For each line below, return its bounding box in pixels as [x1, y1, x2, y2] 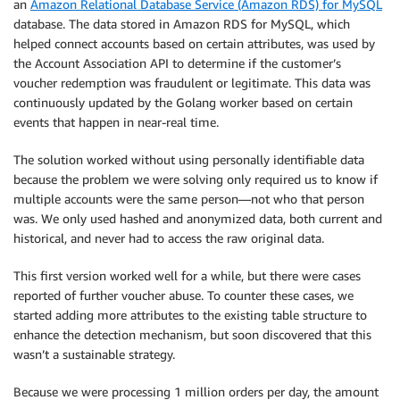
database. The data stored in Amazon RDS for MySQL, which [13, 16, 350, 32]
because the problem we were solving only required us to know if [13, 171, 378, 187]
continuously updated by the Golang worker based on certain [13, 95, 353, 111]
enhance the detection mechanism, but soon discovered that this [13, 327, 371, 343]
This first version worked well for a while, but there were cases [13, 268, 361, 284]
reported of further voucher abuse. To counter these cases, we [13, 287, 354, 304]
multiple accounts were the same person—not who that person [13, 191, 364, 207]
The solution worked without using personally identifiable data [13, 152, 364, 168]
